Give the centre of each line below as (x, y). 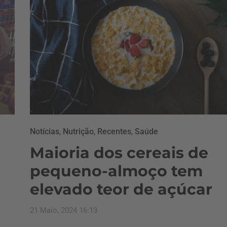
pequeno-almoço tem (116, 171)
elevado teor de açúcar (121, 189)
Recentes (114, 131)
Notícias (45, 131)
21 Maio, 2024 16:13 (64, 210)
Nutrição (78, 131)
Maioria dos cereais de (119, 153)
